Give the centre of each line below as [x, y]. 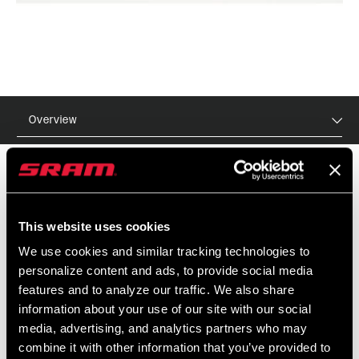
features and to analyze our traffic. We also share [156, 290]
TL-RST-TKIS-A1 [216, 237]
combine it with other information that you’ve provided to [175, 348]
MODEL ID [204, 216]
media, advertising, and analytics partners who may [163, 329]
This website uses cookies [95, 226]
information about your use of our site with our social [165, 309]
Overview [53, 120]
